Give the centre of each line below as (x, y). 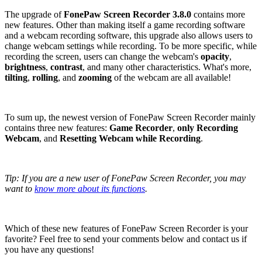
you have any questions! (49, 249)
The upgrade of (34, 14)
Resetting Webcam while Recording (130, 138)
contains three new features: (57, 127)
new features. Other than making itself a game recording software (125, 25)
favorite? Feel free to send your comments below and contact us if (126, 239)
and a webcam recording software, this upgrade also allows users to (129, 35)
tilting (16, 77)
